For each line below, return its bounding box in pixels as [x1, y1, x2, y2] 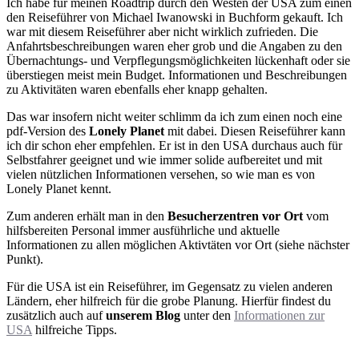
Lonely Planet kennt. [6, 182, 111, 196]
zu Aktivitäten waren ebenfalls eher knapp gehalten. [6, 83, 268, 97]
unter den [180, 309, 234, 323]
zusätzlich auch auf [6, 309, 106, 323]
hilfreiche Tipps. [32, 323, 117, 337]
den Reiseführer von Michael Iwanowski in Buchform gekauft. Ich [6, 10, 343, 25]
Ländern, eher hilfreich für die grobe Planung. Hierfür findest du [6, 294, 331, 309]
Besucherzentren [167, 209, 259, 224]
